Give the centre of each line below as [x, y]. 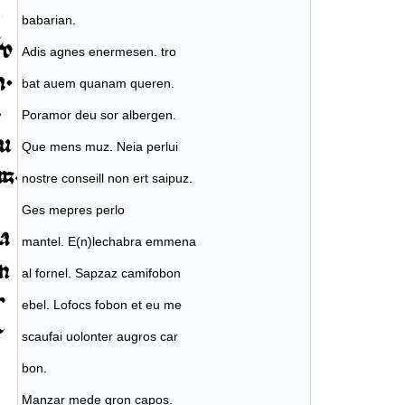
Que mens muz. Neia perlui [100, 147]
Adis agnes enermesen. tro [99, 52]
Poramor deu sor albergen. [99, 115]
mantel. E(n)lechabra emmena [109, 242]
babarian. [49, 20]
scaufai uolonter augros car [100, 337]
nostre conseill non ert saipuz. [107, 179]
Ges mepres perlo [73, 210]
